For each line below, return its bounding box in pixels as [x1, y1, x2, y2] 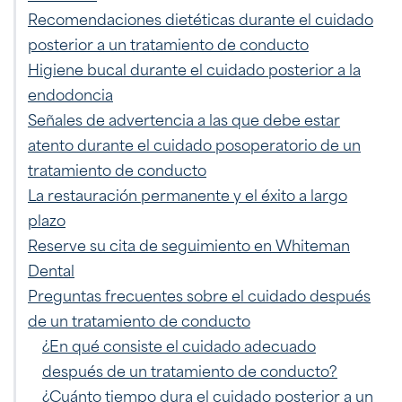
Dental [28, 257, 74, 281]
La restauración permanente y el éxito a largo [28, 181, 347, 205]
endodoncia [28, 81, 113, 105]
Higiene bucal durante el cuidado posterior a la [28, 56, 361, 80]
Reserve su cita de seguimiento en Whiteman [28, 232, 350, 256]
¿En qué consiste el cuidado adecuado [42, 332, 316, 356]
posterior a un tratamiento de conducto [28, 31, 309, 55]
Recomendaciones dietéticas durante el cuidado [28, 5, 373, 30]
